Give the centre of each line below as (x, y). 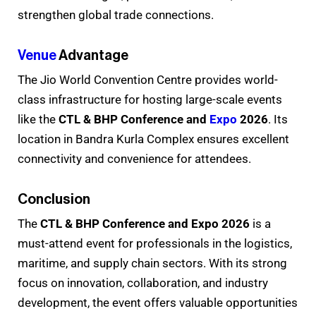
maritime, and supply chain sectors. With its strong (152, 263)
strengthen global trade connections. (116, 14)
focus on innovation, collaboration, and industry (143, 282)
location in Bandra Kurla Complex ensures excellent (153, 139)
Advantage (93, 55)
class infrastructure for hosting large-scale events (150, 99)
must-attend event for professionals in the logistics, (155, 243)
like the (38, 119)
